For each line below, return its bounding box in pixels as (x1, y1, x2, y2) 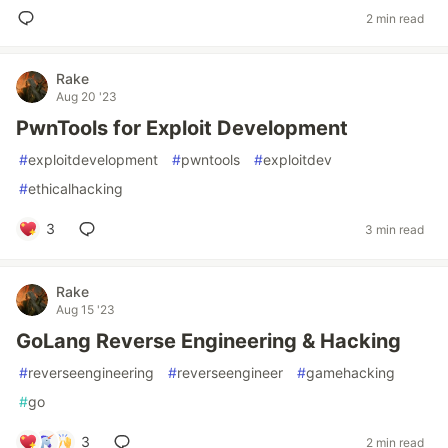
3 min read (365, 221, 424, 237)
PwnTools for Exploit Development (16, 116, 348, 140)
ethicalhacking (28, 180, 123, 197)
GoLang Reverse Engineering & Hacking (16, 329, 401, 353)
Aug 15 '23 (56, 302, 115, 317)
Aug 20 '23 (56, 89, 117, 104)
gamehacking (306, 364, 395, 381)
